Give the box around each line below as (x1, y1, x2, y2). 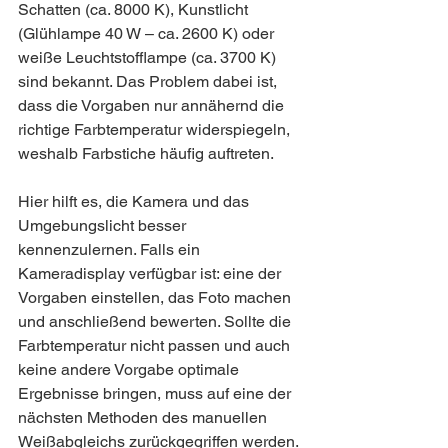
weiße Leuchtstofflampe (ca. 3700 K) (18, 48, 280, 67)
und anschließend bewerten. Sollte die (18, 312, 295, 331)
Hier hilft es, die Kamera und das (18, 192, 253, 211)
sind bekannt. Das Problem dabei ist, (18, 72, 281, 91)
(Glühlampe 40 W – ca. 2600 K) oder (18, 24, 278, 43)
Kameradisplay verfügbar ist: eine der (18, 264, 285, 283)
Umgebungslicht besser (18, 216, 190, 235)
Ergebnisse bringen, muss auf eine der (18, 384, 295, 403)
